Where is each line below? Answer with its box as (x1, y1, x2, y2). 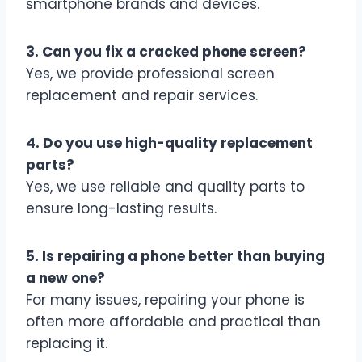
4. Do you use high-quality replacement (26, 133, 313, 153)
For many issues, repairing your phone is (26, 289, 305, 309)
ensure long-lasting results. (26, 198, 217, 218)
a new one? (26, 267, 105, 288)
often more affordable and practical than (26, 311, 321, 331)
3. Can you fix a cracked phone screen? (26, 41, 306, 61)
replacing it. (26, 333, 107, 353)
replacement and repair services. (26, 85, 258, 105)
